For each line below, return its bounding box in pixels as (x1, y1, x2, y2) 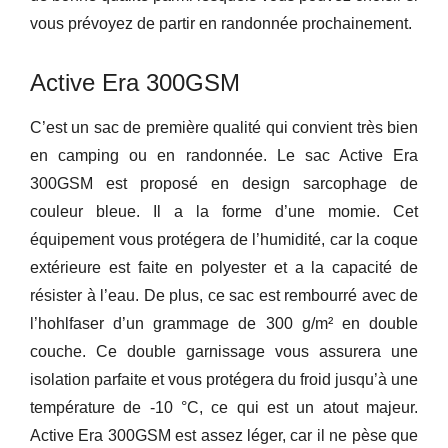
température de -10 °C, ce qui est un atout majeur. (30, 399, 418, 417)
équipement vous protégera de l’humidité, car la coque (30, 231, 418, 249)
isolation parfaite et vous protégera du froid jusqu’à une (30, 371, 418, 389)
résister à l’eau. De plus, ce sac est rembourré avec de (30, 287, 418, 305)
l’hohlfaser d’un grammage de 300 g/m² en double (30, 315, 418, 333)
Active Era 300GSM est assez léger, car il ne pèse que (30, 427, 418, 445)
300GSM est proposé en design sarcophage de (30, 175, 418, 193)
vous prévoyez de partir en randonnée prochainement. (30, 15, 412, 33)
